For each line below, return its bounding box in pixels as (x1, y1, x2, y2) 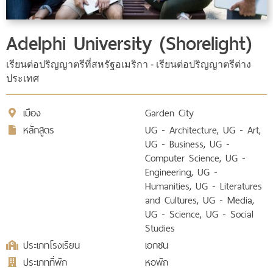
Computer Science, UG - (145, 150, 246, 167)
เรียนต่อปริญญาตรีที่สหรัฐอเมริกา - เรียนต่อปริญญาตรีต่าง (6, 59, 251, 70)
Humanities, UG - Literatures (145, 178, 262, 195)
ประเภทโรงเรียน (23, 237, 80, 254)
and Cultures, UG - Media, (145, 192, 254, 209)
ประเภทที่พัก (23, 254, 67, 271)
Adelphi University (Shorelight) (6, 27, 252, 59)
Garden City (145, 105, 194, 122)
